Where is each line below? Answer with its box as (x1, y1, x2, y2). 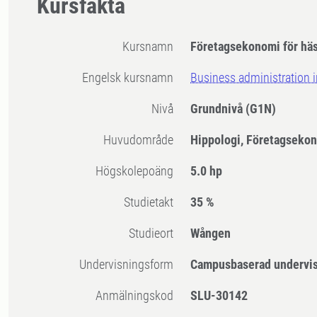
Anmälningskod (103, 288, 174, 304)
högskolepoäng (103, 163, 174, 179)
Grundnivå (190, 101, 246, 117)
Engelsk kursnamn (88, 70, 174, 86)
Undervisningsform (86, 257, 174, 272)
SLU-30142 (190, 288, 248, 304)
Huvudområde (111, 132, 174, 148)
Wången (190, 226, 231, 241)
